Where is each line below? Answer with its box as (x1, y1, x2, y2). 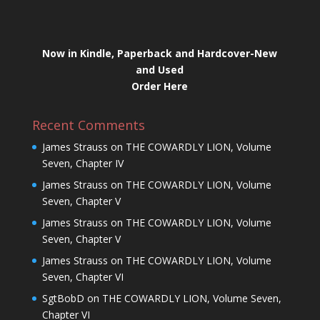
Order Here (131, 79, 189, 93)
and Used (136, 62, 184, 76)
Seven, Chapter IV (41, 156, 124, 170)
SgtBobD (41, 291, 84, 305)
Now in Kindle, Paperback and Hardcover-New (42, 46, 278, 60)
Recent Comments (31, 116, 145, 134)
